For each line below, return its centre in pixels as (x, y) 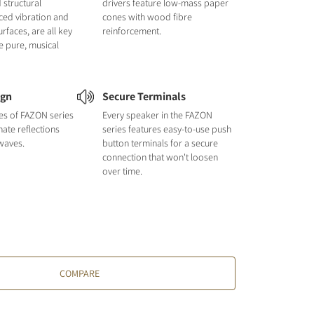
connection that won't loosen (160, 157)
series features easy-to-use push (166, 129)
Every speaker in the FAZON (157, 115)
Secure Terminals (144, 96)
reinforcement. (131, 31)
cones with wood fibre (147, 17)
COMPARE (80, 273)
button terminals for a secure (160, 143)
